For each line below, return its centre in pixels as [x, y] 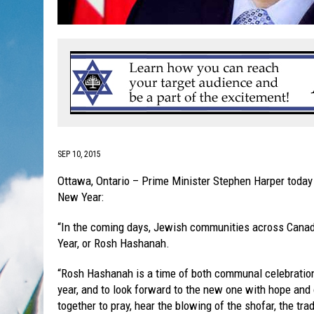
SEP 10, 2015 [79, 155]
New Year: [81, 197]
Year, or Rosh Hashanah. [114, 244]
